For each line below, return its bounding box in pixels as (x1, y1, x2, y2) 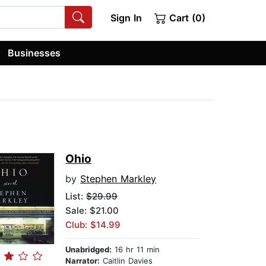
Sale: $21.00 (65, 205, 119, 217)
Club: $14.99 (65, 219, 121, 231)
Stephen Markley (80, 173, 157, 185)
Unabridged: (65, 245, 112, 255)
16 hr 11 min (112, 245, 160, 255)
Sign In (110, 12, 142, 24)
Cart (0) (166, 12, 205, 24)
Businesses (8, 46, 61, 59)
